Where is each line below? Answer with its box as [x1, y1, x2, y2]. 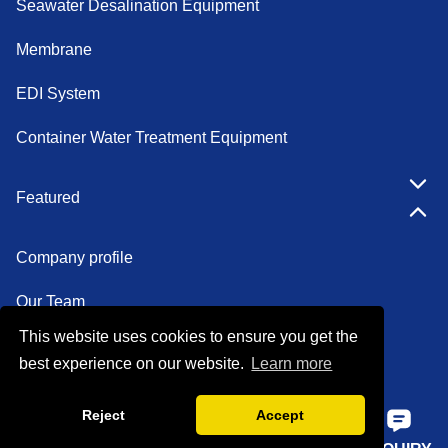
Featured [16, 189, 80, 206]
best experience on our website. [19, 355, 249, 373]
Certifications [16, 337, 109, 354]
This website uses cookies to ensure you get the [19, 327, 359, 345]
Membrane [16, 41, 92, 58]
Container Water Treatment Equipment [16, 129, 287, 146]
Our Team [16, 293, 85, 310]
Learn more [251, 355, 333, 373]
